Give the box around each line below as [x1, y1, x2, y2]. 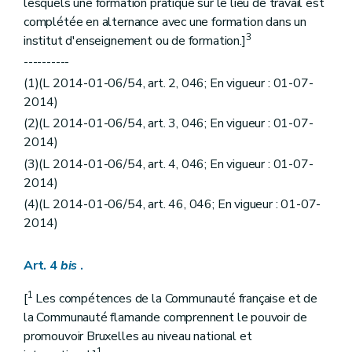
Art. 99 [53, 61, 101, 79]
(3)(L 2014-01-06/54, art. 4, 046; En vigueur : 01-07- [24, 155, 313, 173]
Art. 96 [53, 16, 101, 34]
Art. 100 [53, 76, 108, 93]
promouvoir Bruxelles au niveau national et [24, 327, 252, 345]
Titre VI [40, 2, 89, 19]
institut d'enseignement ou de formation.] [24, 31, 246, 49]
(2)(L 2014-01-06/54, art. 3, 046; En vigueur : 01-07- [24, 115, 313, 133]
